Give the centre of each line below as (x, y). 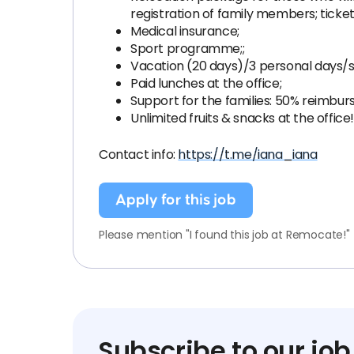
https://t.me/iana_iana (248, 154)
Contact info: (139, 154)
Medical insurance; (185, 31)
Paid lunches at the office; (206, 83)
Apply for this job (175, 200)
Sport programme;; (188, 49)
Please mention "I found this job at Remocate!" (224, 235)
